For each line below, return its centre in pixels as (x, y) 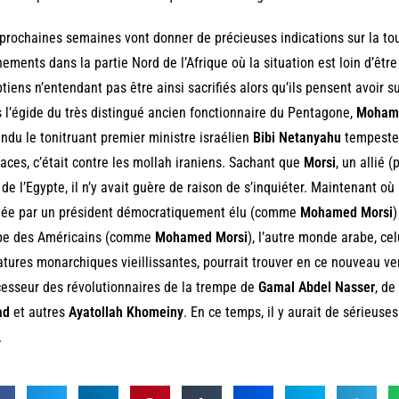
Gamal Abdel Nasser (316, 287)
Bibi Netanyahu (297, 137)
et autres (39, 312)
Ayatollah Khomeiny (126, 312)
